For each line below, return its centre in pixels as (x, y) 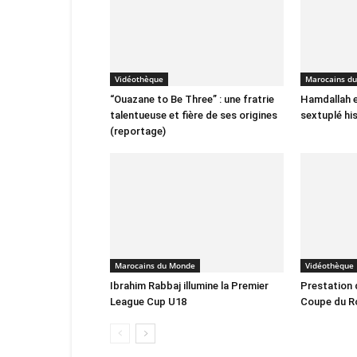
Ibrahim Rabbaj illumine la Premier (189, 286)
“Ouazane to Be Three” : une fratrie (192, 99)
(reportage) (138, 131)
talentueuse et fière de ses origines (194, 115)
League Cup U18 (148, 302)
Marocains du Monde (155, 265)
